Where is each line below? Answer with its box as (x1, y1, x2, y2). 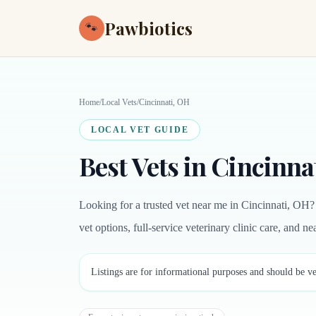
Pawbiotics (104, 17, 193, 39)
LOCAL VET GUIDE (91, 125, 189, 135)
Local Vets (102, 97, 137, 107)
